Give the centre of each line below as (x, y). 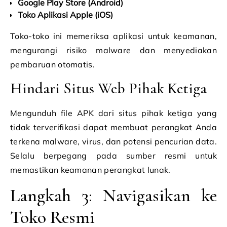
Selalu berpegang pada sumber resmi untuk (113, 156)
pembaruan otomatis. (53, 64)
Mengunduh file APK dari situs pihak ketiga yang (113, 113)
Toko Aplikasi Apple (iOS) (65, 15)
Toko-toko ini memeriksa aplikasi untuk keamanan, (113, 36)
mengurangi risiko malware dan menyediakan (113, 50)
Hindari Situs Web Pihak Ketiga (108, 88)
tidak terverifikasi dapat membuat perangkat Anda (113, 127)
